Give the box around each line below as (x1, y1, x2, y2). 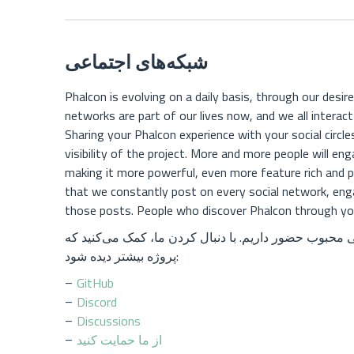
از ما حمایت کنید (77, 330, 162, 350)
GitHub (77, 273, 114, 293)
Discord (77, 292, 117, 312)
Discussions (77, 311, 141, 331)
